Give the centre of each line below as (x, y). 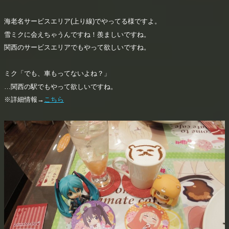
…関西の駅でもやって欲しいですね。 (61, 86)
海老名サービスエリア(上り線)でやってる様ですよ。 (83, 21)
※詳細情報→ (24, 100)
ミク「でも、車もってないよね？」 (57, 74)
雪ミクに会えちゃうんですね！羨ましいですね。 (77, 34)
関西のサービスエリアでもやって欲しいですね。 (77, 48)
